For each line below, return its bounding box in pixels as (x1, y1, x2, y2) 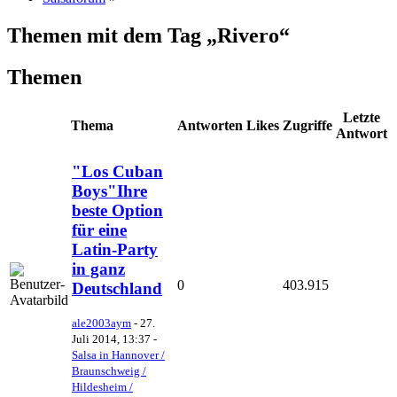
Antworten (177, 117, 243, 133)
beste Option (72, 200, 163, 220)
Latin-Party (72, 239, 158, 259)
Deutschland (72, 278, 162, 298)
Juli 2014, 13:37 (72, 332, 151, 346)
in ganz (72, 259, 125, 278)
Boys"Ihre (72, 181, 147, 200)
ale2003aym (72, 316, 131, 331)
